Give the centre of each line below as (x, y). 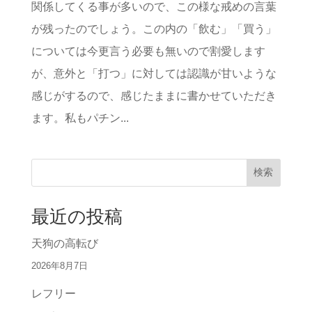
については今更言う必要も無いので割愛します (148, 52)
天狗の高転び (64, 244)
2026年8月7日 (59, 266)
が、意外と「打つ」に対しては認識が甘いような (154, 74)
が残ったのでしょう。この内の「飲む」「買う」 (154, 29)
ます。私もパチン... (80, 118)
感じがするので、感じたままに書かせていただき (154, 96)
